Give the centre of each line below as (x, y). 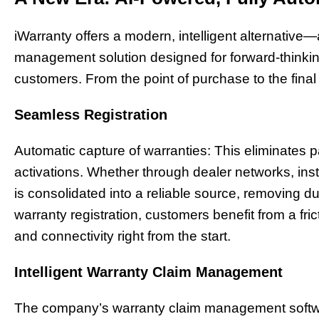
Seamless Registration (91, 115)
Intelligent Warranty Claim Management (148, 272)
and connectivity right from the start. (122, 236)
